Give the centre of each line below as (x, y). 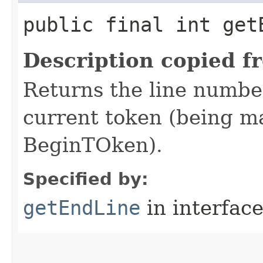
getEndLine (82, 208)
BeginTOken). (93, 145)
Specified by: (86, 179)
